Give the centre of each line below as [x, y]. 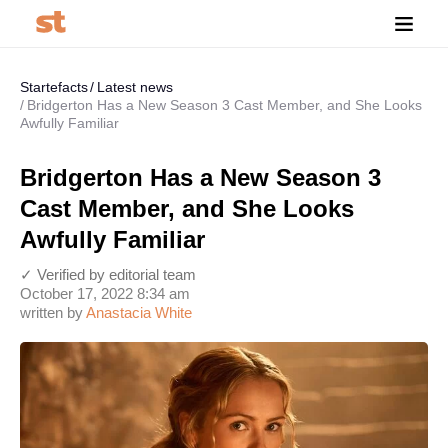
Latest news [135, 87]
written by [53, 312]
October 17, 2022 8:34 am [105, 293]
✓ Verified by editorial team [108, 274]
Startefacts [54, 87]
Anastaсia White [139, 312]
